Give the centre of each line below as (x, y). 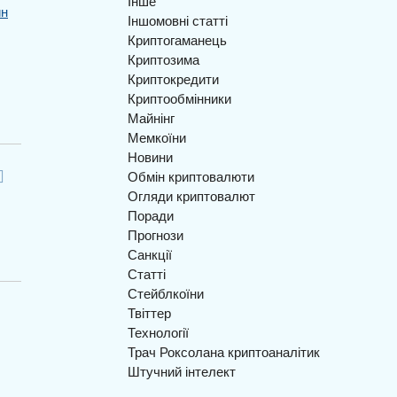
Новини (150, 156)
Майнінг (151, 117)
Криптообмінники (179, 98)
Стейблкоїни (166, 293)
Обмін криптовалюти (191, 176)
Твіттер (149, 312)
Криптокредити (173, 78)
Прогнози (156, 234)
